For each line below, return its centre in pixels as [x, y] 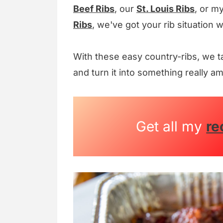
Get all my [171, 127]
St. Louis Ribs [166, 9]
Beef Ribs [94, 9]
